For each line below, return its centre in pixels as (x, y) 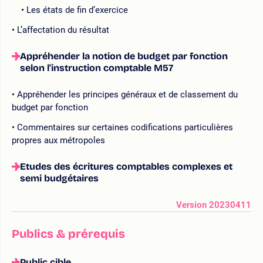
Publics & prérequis (68, 233)
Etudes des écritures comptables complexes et (126, 166)
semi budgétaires (59, 178)
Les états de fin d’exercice (77, 10)
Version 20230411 (214, 205)
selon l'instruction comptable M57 (97, 68)
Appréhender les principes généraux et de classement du (127, 94)
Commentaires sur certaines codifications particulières (125, 127)
